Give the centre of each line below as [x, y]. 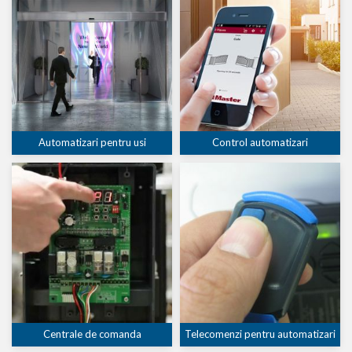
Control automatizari [260, 143]
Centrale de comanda [92, 334]
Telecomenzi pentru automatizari [260, 334]
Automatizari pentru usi [92, 143]
